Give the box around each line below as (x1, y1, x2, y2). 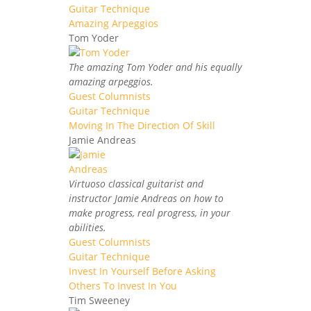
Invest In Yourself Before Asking (69, 264, 216, 278)
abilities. (69, 220, 106, 234)
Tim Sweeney (69, 293, 130, 307)
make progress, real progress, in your (69, 205, 230, 219)
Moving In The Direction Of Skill (69, 118, 215, 132)
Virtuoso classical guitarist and (69, 176, 203, 190)
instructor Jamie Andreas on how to (69, 191, 224, 205)
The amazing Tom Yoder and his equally (69, 60, 242, 74)
